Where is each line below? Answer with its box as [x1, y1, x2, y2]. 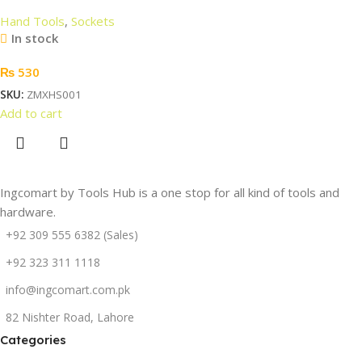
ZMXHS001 [27, 86, 82, 102]
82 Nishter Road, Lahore [6, 309, 134, 325]
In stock [11, 29, 58, 46]
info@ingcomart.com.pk [6, 281, 130, 297]
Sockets [71, 12, 115, 29]
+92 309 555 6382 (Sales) [6, 226, 138, 242]
